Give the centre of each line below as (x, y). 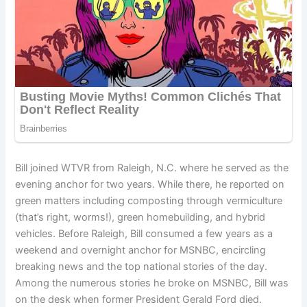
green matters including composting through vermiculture (149, 200)
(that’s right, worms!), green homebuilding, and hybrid (140, 217)
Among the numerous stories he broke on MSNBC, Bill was (152, 283)
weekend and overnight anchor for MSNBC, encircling (141, 250)
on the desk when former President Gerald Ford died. (139, 299)
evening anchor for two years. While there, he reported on (150, 184)
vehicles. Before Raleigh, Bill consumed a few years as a (144, 233)
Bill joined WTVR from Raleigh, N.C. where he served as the (152, 168)
